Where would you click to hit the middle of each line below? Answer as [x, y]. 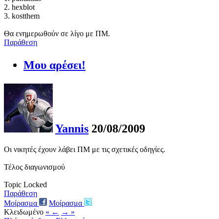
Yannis [72, 129]
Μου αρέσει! [55, 65]
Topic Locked [25, 185]
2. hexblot [19, 7]
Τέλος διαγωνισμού [34, 167]
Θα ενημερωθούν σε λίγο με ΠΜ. [57, 34]
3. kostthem [22, 16]
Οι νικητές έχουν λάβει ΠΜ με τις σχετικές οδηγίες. [85, 150]
